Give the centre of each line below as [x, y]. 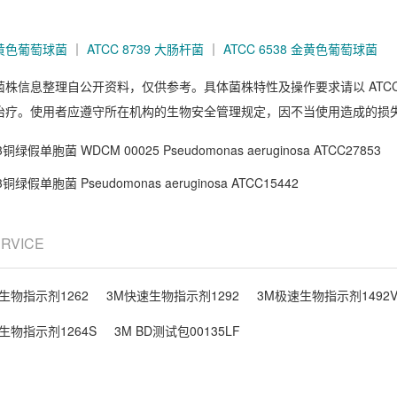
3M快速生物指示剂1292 [173, 295]
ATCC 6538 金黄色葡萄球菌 [300, 48]
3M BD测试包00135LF [177, 331]
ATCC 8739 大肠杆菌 [145, 48]
